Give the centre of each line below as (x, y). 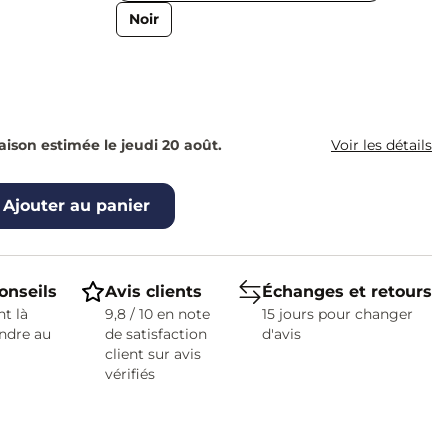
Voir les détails (381, 144)
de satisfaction (155, 334)
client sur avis (152, 354)
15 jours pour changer (337, 314)
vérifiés (129, 374)
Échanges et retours (346, 291)
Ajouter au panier (76, 205)
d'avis (281, 334)
